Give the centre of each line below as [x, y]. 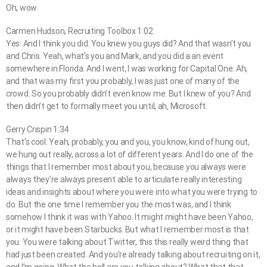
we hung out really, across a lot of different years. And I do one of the [130, 155]
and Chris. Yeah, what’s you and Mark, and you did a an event [115, 56]
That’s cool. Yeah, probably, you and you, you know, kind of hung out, [128, 142]
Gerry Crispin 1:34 [37, 130]
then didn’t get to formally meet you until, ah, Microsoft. [107, 106]
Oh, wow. [22, 7]
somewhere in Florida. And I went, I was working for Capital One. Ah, [127, 68]
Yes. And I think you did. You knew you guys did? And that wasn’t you [128, 43]
